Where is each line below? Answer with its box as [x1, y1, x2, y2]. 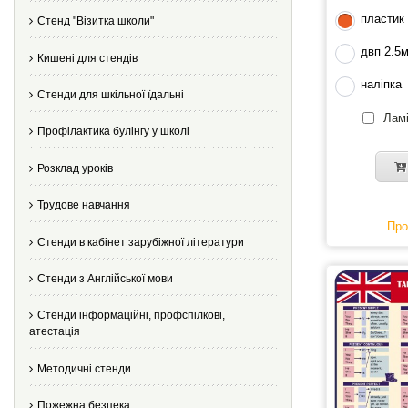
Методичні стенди [37, 362, 131, 375]
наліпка [361, 77, 403, 92]
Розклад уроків [37, 161, 113, 175]
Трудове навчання [37, 199, 130, 212]
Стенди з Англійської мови [37, 272, 173, 286]
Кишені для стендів [37, 51, 138, 65]
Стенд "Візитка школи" [37, 15, 154, 28]
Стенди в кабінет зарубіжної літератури [37, 235, 244, 249]
